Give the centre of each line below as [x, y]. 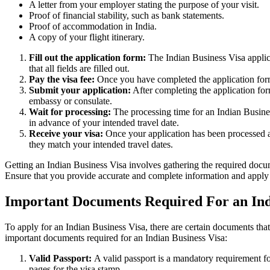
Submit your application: [80, 90]
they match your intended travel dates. [101, 145]
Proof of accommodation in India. [93, 27]
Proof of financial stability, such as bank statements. [127, 16]
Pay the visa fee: [63, 80]
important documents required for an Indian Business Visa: [116, 238]
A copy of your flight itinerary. [87, 37]
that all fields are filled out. [79, 69]
